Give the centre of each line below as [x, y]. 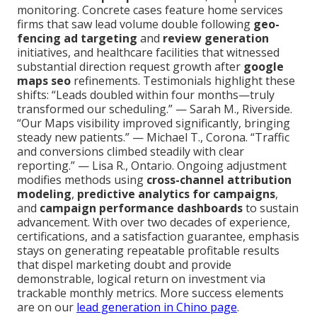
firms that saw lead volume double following [135, 24]
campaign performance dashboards [141, 208]
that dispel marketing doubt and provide [124, 265]
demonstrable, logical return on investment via [141, 279]
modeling [44, 194]
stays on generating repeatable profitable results [148, 251]
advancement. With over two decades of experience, [154, 223]
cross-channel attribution [219, 180]
